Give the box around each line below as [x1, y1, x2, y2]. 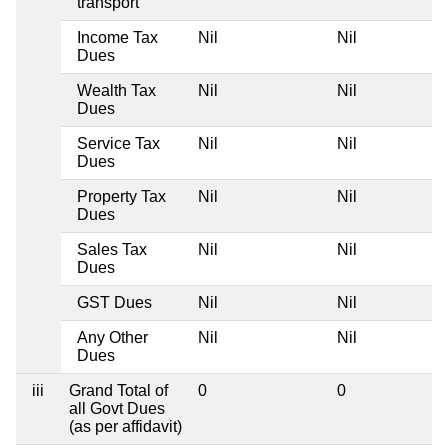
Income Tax [77, 28, 158, 46]
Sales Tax [77, 240, 147, 258]
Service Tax [77, 134, 160, 152]
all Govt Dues [69, 399, 165, 417]
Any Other [77, 328, 148, 346]
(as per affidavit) [69, 417, 182, 435]
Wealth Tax [77, 81, 156, 99]
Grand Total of [69, 381, 168, 399]
